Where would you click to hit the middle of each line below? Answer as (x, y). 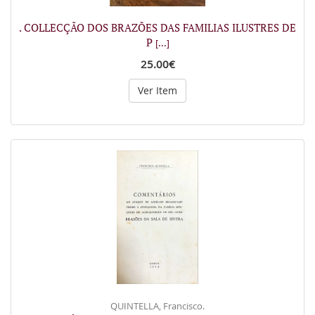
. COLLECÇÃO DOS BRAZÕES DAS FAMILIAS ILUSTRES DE (157, 27)
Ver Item (157, 90)
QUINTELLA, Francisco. (157, 306)
